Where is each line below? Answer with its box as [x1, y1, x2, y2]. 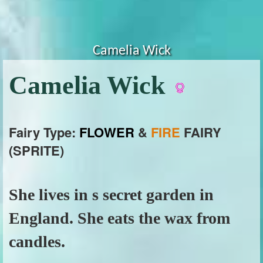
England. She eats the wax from [9, 209, 230, 227]
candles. [9, 232, 65, 251]
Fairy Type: [9, 123, 79, 141]
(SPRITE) [9, 141, 64, 160]
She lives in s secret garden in [9, 186, 214, 204]
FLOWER [79, 123, 134, 141]
